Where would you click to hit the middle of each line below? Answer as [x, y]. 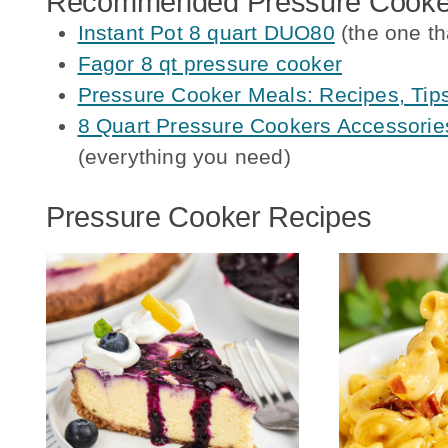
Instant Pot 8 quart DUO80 [206, 32]
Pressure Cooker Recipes [209, 217]
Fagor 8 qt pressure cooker [209, 63]
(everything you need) [184, 156]
